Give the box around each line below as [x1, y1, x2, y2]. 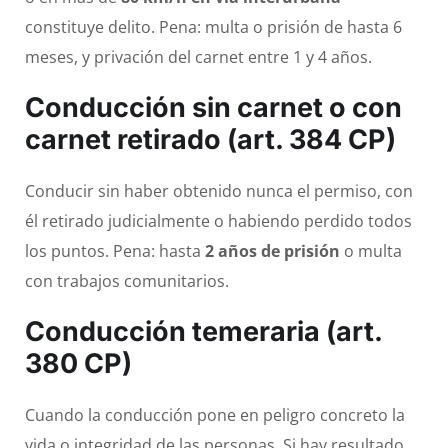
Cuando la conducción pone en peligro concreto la [25, 404, 405, 427]
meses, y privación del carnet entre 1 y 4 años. [25, 46, 372, 69]
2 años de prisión [205, 240, 340, 263]
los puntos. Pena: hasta [25, 240, 205, 263]
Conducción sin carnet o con [25, 91, 402, 125]
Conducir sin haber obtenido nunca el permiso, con [25, 180, 413, 203]
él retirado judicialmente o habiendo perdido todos [25, 210, 412, 233]
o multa [340, 240, 402, 263]
